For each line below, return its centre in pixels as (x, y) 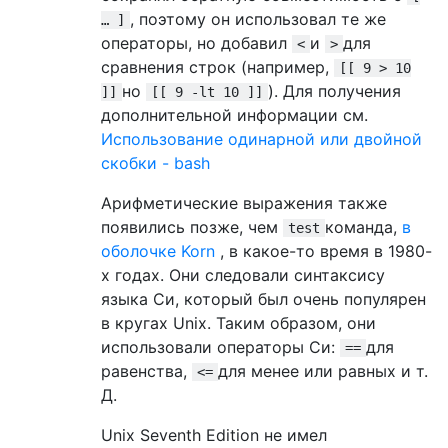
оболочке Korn (158, 250)
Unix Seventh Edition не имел (214, 434)
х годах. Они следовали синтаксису (243, 274)
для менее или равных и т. (323, 370)
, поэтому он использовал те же (258, 18)
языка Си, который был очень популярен (263, 298)
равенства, (146, 370)
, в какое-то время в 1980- (323, 250)
